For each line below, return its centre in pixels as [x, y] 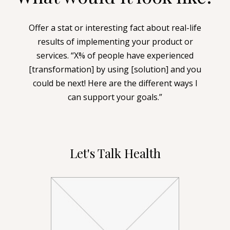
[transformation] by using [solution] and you [115, 69]
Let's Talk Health [115, 153]
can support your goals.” [115, 97]
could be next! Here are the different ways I [115, 83]
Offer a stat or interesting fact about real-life [115, 27]
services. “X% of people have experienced [115, 55]
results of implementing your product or [115, 41]
